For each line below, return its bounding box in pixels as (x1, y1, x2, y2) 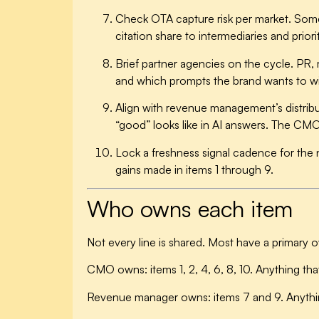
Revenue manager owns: (87, 289, 211, 304)
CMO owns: (87, 262, 147, 277)
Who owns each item (87, 194, 293, 224)
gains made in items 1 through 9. (115, 162, 273, 177)
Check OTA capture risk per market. (115, 11, 291, 26)
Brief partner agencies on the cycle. (115, 56, 293, 70)
